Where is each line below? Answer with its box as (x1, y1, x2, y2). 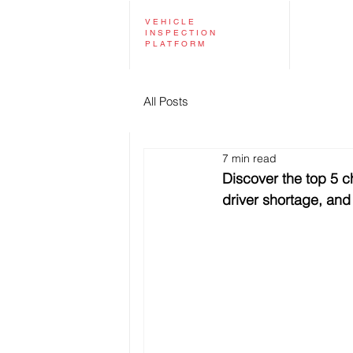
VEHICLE (145, 17, 196, 27)
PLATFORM (145, 39, 206, 49)
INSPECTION (145, 28, 217, 38)
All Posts (143, 93, 188, 109)
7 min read (222, 150, 277, 165)
